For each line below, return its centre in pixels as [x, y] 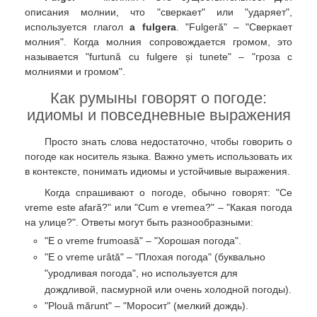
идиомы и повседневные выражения [158, 115]
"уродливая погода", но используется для [141, 273]
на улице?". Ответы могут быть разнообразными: [139, 222]
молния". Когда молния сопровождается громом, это [158, 41]
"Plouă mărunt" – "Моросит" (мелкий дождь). [146, 305]
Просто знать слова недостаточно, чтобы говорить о [168, 142]
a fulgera [153, 27]
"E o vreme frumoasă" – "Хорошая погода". [143, 240]
